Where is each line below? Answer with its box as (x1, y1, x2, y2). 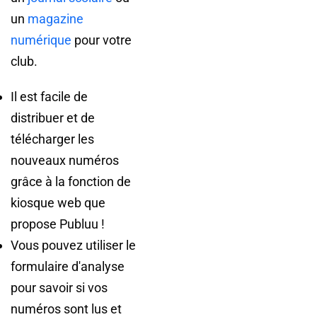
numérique (11, 33, 71, 48)
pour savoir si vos (11, 280, 108, 296)
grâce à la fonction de (11, 174, 131, 190)
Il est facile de (11, 89, 88, 105)
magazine (28, 11, 83, 27)
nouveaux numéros (11, 153, 119, 168)
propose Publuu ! (11, 217, 105, 232)
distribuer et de (11, 110, 95, 126)
